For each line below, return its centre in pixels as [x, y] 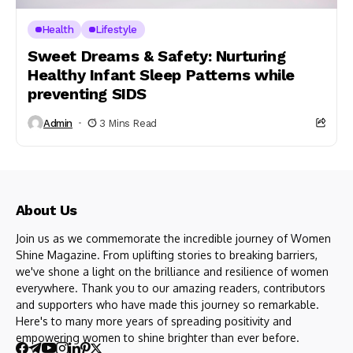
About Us [46, 210]
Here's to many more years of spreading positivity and [154, 321]
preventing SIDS [87, 94]
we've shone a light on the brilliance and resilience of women [172, 271]
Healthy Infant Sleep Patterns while [162, 75]
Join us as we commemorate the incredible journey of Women [173, 238]
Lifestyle [116, 30]
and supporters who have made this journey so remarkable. [167, 305]
